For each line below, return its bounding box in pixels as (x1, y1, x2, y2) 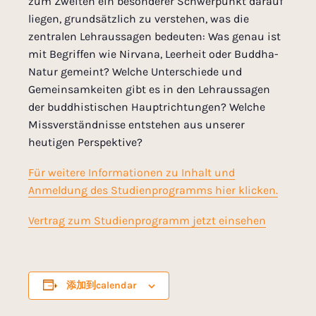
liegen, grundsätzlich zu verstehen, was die (28, 12, 249, 26)
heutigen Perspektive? (28, 135, 142, 150)
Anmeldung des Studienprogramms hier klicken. (28, 183, 278, 197)
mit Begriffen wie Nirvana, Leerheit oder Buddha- (28, 47, 279, 61)
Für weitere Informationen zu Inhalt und (28, 166, 235, 180)
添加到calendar (66, 279, 137, 292)
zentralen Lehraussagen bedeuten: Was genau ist (28, 30, 281, 44)
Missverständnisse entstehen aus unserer (28, 118, 245, 132)
